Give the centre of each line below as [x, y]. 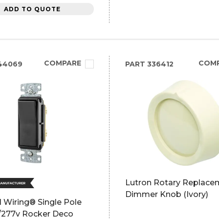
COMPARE [62, 63]
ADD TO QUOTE [32, 9]
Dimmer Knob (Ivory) [166, 194]
